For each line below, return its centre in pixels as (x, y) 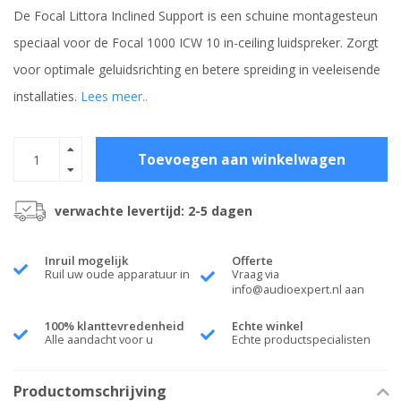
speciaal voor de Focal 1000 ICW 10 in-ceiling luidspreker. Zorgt (196, 43)
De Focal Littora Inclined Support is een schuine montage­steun (196, 16)
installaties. (47, 97)
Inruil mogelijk (86, 261)
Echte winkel (268, 326)
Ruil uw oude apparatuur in (117, 275)
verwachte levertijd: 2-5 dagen (154, 211)
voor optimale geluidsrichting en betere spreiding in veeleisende (197, 70)
